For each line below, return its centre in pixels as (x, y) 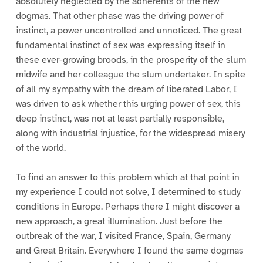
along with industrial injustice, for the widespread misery (130, 133)
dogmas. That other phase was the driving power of (119, 16)
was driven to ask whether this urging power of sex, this (128, 104)
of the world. (41, 148)
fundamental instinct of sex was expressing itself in (120, 45)
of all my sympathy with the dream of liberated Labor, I (126, 89)
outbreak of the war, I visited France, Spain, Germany (123, 236)
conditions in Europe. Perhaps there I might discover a (127, 207)
